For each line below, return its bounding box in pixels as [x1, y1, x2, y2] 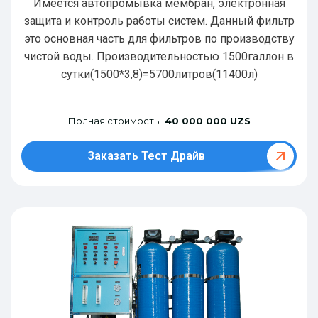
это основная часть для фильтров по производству [23, 31, 295, 45]
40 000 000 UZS [164, 114, 251, 126]
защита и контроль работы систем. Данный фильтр [23, 13, 295, 28]
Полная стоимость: [67, 114, 161, 126]
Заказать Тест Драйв [87, 148, 205, 163]
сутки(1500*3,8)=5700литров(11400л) [60, 67, 258, 81]
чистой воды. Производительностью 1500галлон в [24, 49, 294, 63]
